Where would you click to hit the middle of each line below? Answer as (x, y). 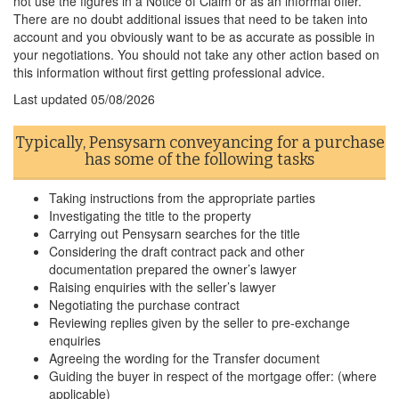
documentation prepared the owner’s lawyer (173, 269)
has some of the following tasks (199, 159)
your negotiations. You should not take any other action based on (196, 54)
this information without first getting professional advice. (169, 72)
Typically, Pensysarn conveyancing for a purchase (199, 142)
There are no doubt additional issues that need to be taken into (191, 19)
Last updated (52, 99)
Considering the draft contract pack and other (177, 251)
